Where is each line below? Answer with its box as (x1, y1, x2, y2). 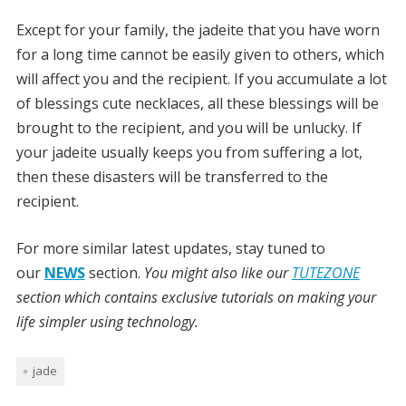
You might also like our (143, 263, 292, 284)
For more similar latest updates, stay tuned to (15, 238, 325, 259)
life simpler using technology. (15, 312, 198, 333)
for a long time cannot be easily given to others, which (15, 44, 384, 65)
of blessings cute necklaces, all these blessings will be (15, 93, 379, 114)
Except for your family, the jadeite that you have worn (15, 20, 380, 41)
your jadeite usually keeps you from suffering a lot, (15, 142, 362, 163)
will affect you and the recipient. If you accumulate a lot (15, 69, 387, 90)
